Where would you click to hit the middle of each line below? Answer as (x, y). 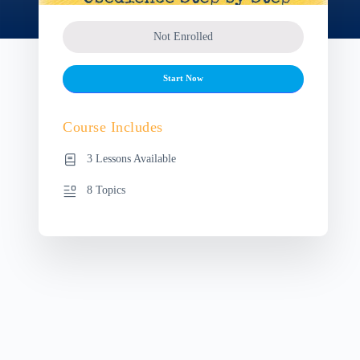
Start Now (183, 78)
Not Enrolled (183, 36)
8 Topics (106, 190)
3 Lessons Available (131, 158)
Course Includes (113, 127)
